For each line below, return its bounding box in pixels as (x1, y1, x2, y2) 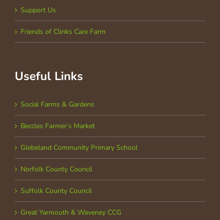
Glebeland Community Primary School (21, 143, 137, 153)
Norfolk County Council (21, 165, 92, 174)
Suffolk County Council (21, 186, 92, 196)
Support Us (21, 5, 56, 15)
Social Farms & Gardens (21, 100, 94, 110)
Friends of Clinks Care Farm (21, 27, 106, 37)
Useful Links (15, 68, 83, 84)
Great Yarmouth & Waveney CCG (21, 208, 121, 218)
